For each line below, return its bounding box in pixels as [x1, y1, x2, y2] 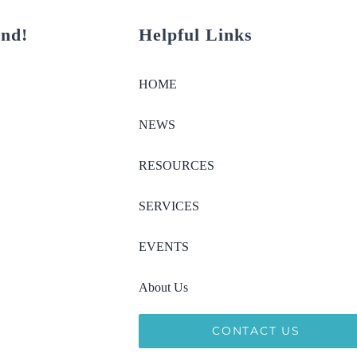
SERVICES [139, 199, 200, 214]
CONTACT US [212, 324, 300, 339]
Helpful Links [139, 25, 253, 45]
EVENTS [139, 240, 190, 254]
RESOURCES [139, 159, 215, 173]
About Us [139, 280, 189, 295]
